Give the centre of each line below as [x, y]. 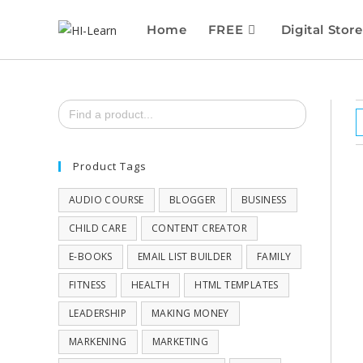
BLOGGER [192, 200]
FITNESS [88, 285]
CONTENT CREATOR [199, 228]
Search [75, 104]
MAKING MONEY [190, 313]
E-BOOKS [91, 256]
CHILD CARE [98, 228]
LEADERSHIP [98, 313]
